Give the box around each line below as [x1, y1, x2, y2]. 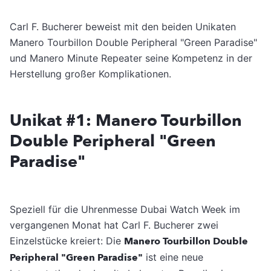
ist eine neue [143, 250, 203, 263]
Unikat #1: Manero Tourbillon [10, 109, 242, 132]
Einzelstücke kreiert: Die [10, 234, 124, 247]
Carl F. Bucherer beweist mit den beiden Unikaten [10, 20, 236, 33]
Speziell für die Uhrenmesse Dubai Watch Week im [10, 203, 240, 215]
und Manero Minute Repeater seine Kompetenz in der [10, 51, 252, 64]
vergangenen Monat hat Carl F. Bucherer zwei [10, 218, 218, 231]
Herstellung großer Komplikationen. [10, 67, 171, 80]
